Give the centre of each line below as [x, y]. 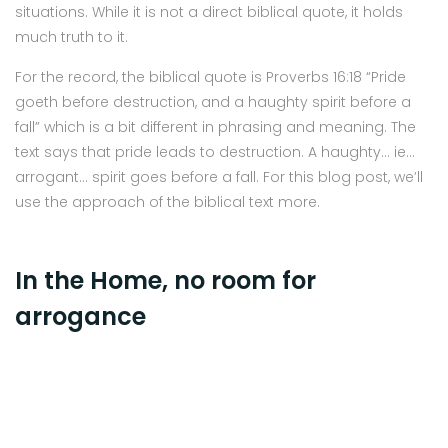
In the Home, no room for [165, 280]
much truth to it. [71, 36]
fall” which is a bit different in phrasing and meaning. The [215, 126]
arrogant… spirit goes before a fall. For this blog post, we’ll [219, 176]
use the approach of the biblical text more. [167, 201]
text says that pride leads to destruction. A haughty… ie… [215, 151]
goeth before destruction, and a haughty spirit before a [213, 101]
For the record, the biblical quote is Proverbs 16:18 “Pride [210, 76]
